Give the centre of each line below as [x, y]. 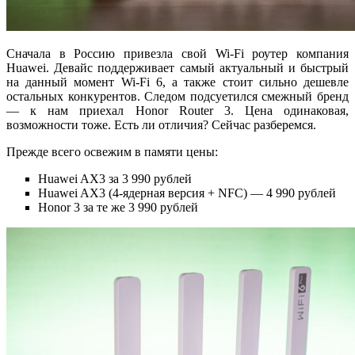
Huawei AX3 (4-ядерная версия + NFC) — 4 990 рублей [187, 193]
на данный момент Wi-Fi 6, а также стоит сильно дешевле [177, 82]
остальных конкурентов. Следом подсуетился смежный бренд [177, 96]
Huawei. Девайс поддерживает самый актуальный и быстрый [177, 67]
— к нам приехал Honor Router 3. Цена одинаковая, [177, 110]
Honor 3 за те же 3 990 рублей [118, 207]
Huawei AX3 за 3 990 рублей [115, 178]
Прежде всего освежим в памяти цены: [112, 151]
